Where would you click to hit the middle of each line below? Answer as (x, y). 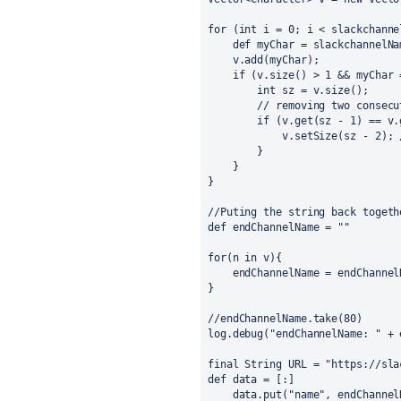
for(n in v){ (245, 258)
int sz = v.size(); (288, 91)
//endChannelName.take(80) (285, 319)
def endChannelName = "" (279, 228)
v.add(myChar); (264, 60)
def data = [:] (251, 380)
